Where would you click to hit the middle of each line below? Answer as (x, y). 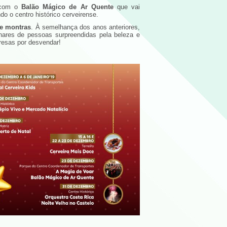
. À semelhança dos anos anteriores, (86, 27)
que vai (127, 7)
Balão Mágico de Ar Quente (67, 7)
